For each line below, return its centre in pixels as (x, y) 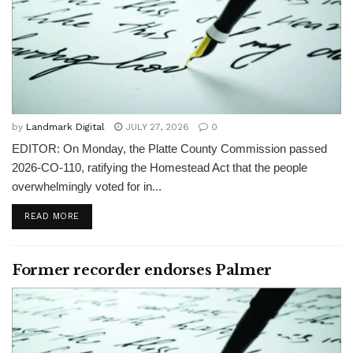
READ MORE (52, 216)
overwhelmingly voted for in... (87, 186)
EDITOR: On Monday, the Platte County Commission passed (169, 149)
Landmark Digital (65, 127)
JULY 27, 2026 (156, 127)
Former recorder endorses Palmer (142, 270)
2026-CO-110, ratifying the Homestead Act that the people (160, 167)
